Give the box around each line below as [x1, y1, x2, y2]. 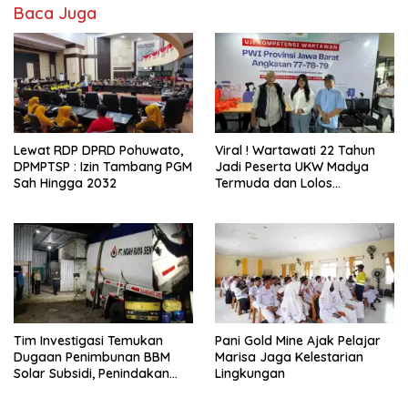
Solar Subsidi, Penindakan [14, 365, 169, 382]
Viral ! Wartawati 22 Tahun [215, 142, 375, 159]
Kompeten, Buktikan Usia [215, 191, 366, 209]
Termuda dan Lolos [215, 175, 332, 192]
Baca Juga [14, 2, 97, 24]
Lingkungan [215, 365, 285, 382]
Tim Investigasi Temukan [14, 332, 163, 350]
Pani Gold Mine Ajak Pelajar [215, 332, 381, 350]
